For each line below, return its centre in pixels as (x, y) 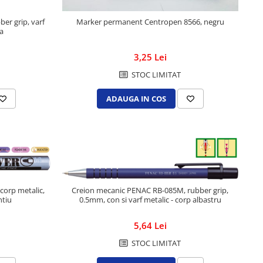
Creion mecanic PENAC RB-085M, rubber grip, (150, 190)
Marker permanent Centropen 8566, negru (150, 22)
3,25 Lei (150, 57)
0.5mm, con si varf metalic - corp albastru (150, 200)
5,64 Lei (150, 226)
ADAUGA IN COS (136, 99)
